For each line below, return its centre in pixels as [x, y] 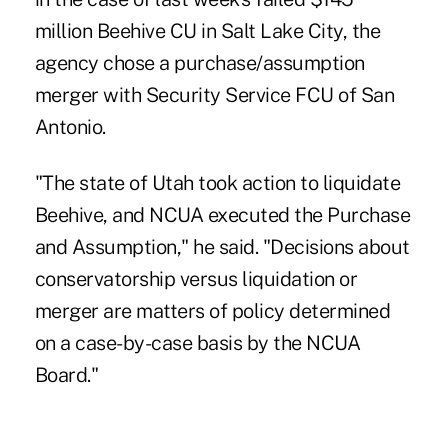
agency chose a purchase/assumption [199, 62]
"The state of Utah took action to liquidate [217, 182]
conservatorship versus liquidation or [196, 278]
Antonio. [70, 126]
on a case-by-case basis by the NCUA [197, 342]
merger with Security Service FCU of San [214, 94]
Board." [66, 374]
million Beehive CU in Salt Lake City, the [207, 30]
